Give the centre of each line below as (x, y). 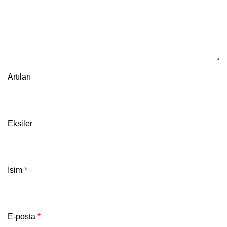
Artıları (19, 77)
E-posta (23, 216)
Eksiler (20, 123)
